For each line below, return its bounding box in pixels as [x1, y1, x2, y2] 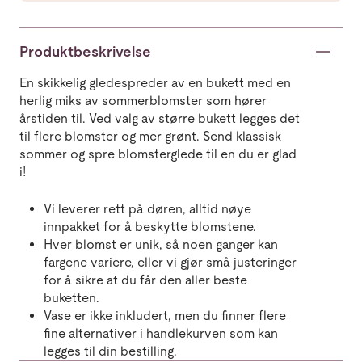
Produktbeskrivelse [19, 43, 151, 60]
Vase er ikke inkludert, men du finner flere [44, 308, 286, 323]
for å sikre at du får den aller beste [44, 272, 247, 288]
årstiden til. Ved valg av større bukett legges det [19, 111, 300, 126]
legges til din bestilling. [44, 343, 177, 359]
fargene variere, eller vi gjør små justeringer [44, 255, 297, 270]
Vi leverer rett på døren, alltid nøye [44, 201, 251, 217]
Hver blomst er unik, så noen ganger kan [44, 237, 278, 252]
